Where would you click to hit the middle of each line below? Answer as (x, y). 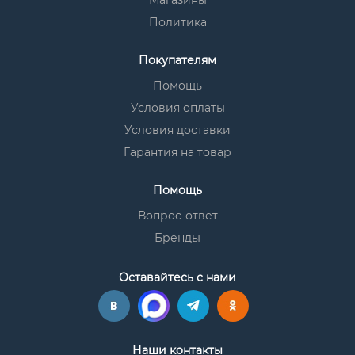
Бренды (177, 238)
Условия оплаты (177, 108)
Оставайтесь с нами (177, 277)
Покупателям (177, 60)
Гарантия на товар (177, 152)
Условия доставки (177, 130)
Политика (177, 22)
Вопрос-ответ (177, 216)
